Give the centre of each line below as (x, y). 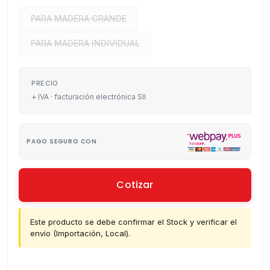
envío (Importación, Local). (80, 233)
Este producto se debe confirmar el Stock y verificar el (133, 221)
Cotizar (135, 184)
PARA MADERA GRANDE (78, 19)
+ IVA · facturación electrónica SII (89, 96)
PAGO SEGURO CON (62, 142)
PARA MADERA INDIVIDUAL (85, 43)
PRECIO (45, 83)
